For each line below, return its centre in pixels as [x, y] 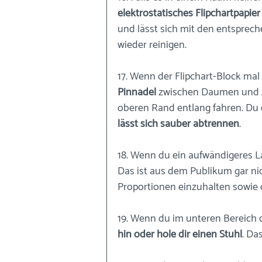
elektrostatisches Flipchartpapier [189, 13]
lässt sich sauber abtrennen [178, 124]
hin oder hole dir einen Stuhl [180, 234]
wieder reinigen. [152, 45]
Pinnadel [137, 92]
